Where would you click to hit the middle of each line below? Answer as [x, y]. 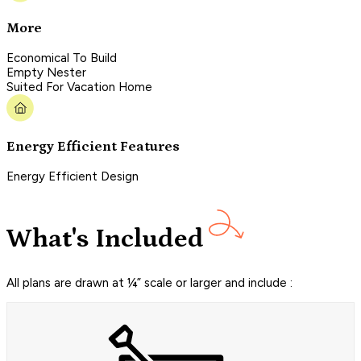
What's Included [105, 239]
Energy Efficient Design [73, 176]
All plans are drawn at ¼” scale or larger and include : [149, 283]
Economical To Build [62, 58]
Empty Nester [46, 72]
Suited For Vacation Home [79, 87]
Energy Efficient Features [93, 147]
